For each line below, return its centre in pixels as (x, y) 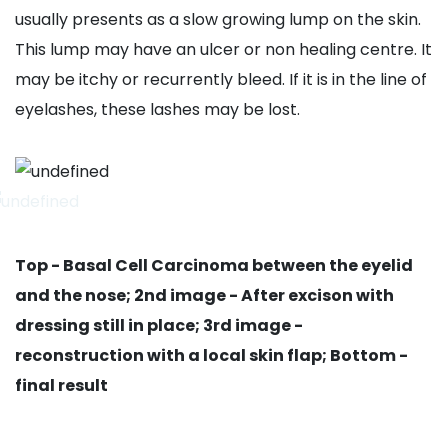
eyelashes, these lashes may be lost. (159, 110)
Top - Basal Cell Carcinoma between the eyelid (214, 266)
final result (61, 386)
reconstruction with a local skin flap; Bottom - (211, 356)
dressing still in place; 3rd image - (159, 326)
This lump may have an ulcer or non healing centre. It (223, 50)
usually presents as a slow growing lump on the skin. (218, 20)
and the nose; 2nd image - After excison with (204, 296)
